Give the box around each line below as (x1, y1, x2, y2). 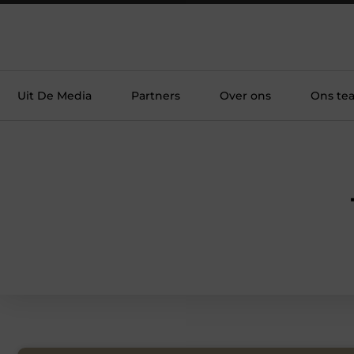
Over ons (220, 88, 271, 103)
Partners (131, 88, 180, 103)
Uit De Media (17, 88, 92, 103)
